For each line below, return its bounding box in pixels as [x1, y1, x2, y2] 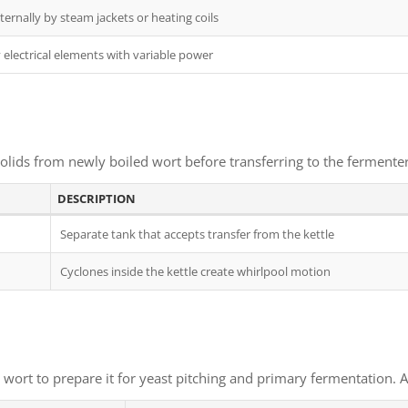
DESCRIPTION [56, 190, 136, 207]
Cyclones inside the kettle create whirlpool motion [60, 263, 331, 280]
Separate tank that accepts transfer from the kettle [60, 226, 334, 242]
